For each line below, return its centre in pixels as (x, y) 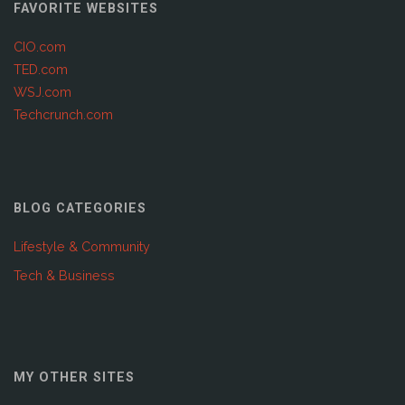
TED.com (40, 69)
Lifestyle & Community (81, 246)
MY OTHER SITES (74, 377)
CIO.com (39, 46)
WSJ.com (42, 91)
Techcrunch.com (63, 114)
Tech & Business (64, 275)
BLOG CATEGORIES (80, 209)
